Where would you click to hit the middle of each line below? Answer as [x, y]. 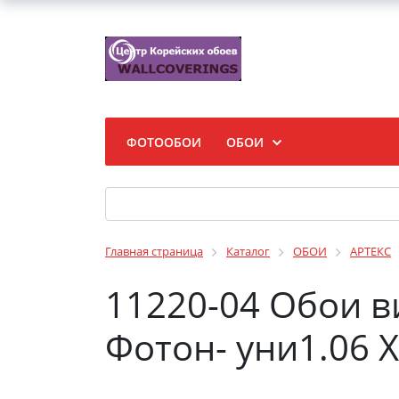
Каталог [248, 251]
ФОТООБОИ [164, 142]
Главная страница [154, 251]
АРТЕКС [370, 251]
